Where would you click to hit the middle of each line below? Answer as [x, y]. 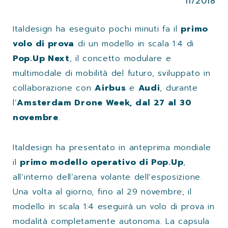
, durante [179, 88]
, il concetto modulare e [120, 58]
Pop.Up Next [41, 58]
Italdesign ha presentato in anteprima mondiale [112, 147]
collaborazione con [54, 88]
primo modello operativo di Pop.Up [102, 162]
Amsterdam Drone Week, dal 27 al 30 [104, 103]
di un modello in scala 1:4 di [134, 44]
